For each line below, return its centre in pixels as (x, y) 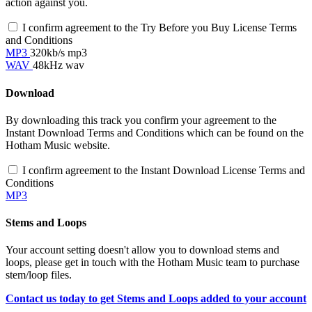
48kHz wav (58, 65)
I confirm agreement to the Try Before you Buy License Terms (159, 28)
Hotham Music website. (58, 145)
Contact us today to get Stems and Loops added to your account (156, 299)
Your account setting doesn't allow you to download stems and (142, 250)
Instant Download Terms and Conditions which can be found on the (155, 132)
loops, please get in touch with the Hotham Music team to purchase (153, 263)
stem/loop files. (39, 275)
